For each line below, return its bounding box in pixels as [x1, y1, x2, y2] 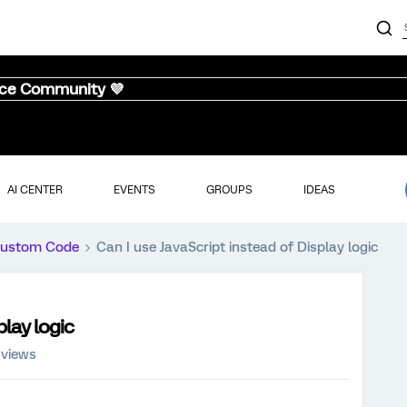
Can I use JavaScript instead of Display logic [96, 239, 378, 255]
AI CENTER [6, 183, 63, 196]
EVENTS [113, 183, 155, 196]
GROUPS [205, 183, 253, 196]
